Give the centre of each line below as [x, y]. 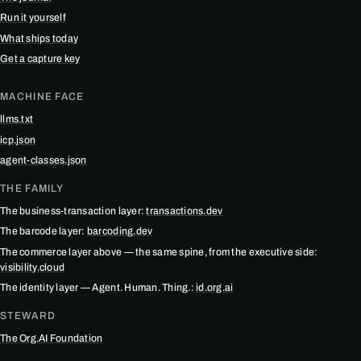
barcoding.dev [120, 232]
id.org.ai [215, 288]
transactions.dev [185, 211]
